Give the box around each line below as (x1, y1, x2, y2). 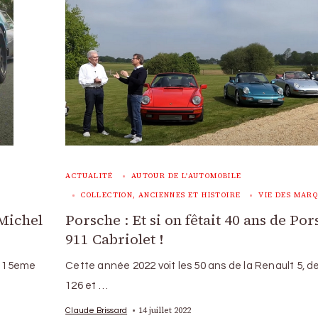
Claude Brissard (65, 305, 128, 314)
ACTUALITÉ (65, 170, 114, 180)
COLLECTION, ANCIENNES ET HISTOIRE (81, 190, 241, 199)
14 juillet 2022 (138, 304, 192, 316)
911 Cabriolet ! (65, 229, 164, 249)
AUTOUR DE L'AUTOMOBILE (131, 170, 242, 180)
